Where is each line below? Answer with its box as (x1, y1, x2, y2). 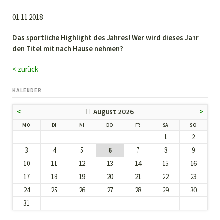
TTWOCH (84, 121, 106, 128)
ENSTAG (56, 121, 77, 128)
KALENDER (12, 86, 42, 94)
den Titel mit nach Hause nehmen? (12, 44, 123, 54)
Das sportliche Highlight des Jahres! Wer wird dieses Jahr (12, 33, 199, 43)
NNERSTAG (113, 121, 140, 128)
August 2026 (93, 107, 134, 116)
